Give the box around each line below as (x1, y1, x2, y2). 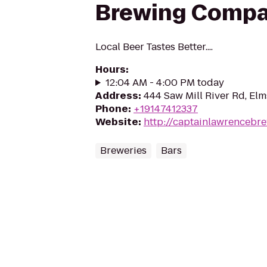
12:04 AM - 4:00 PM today (105, 76, 224, 89)
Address (95, 89, 138, 103)
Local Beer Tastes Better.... (95, 40, 213, 54)
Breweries (100, 144, 147, 157)
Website (95, 115, 138, 129)
